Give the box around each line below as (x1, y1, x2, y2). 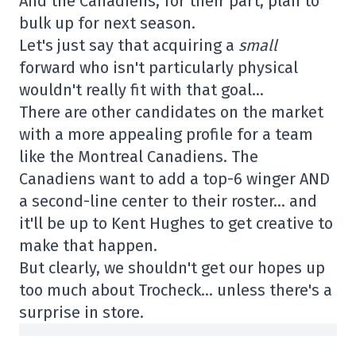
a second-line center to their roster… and (19, 192, 317, 211)
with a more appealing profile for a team (19, 125, 313, 145)
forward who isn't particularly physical (19, 58, 298, 78)
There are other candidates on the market (19, 103, 323, 122)
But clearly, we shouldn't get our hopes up (19, 258, 325, 278)
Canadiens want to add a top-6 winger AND (19, 169, 330, 189)
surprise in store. (19, 303, 144, 323)
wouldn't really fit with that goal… (19, 80, 264, 100)
